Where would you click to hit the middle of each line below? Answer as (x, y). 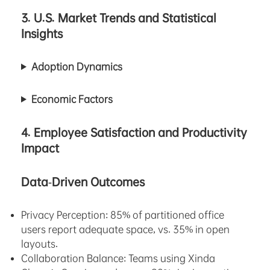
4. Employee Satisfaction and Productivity (134, 133)
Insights (42, 34)
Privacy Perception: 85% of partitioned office (123, 215)
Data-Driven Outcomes (83, 182)
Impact (40, 149)
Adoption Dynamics (77, 67)
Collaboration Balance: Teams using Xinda (118, 259)
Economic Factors (72, 99)
